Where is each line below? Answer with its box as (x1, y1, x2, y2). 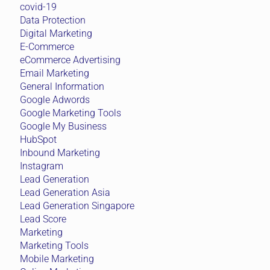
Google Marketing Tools (20, 107, 121, 119)
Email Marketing (20, 67, 89, 80)
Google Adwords (20, 94, 90, 106)
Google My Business (20, 121, 107, 133)
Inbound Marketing (20, 147, 100, 159)
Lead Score (20, 213, 66, 225)
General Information (20, 81, 104, 93)
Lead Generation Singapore (20, 200, 134, 212)
